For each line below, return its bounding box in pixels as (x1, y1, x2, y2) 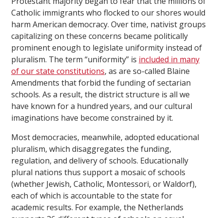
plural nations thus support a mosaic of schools (11, 167, 185, 178)
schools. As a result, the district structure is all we (11, 89, 190, 100)
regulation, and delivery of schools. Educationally (11, 155, 188, 166)
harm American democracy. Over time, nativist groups (11, 19, 206, 30)
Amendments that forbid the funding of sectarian (11, 77, 191, 89)
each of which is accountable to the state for (11, 190, 172, 201)
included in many (139, 54, 200, 65)
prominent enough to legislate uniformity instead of (11, 42, 202, 54)
